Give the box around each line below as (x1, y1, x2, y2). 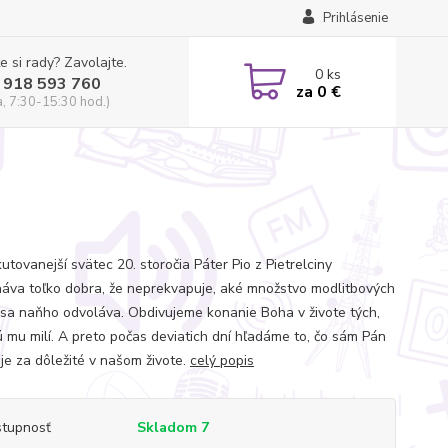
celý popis (189, 351, 254, 370)
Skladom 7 (136, 418, 213, 437)
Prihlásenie (322, 9, 388, 27)
